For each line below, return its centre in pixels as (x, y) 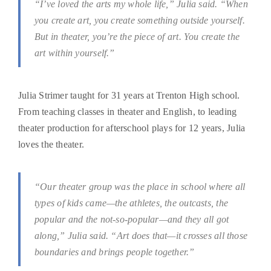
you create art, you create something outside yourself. (140, 21)
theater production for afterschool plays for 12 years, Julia (132, 128)
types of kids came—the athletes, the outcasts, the (132, 203)
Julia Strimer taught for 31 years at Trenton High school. (129, 96)
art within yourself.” (75, 53)
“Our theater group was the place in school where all (140, 187)
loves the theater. (51, 145)
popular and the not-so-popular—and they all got (132, 220)
